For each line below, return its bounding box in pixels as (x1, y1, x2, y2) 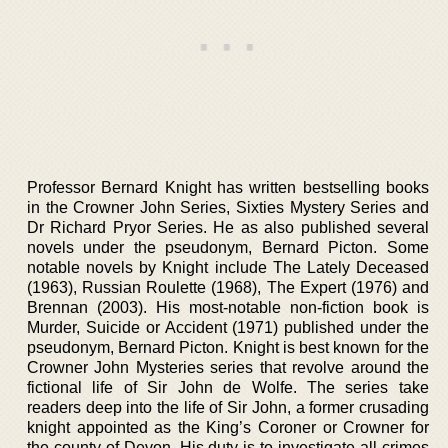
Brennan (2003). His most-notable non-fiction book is (27, 298, 429, 316)
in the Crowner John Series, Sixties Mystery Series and (27, 198, 429, 216)
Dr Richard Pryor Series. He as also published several (27, 218, 429, 236)
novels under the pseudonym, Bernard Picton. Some (27, 238, 429, 256)
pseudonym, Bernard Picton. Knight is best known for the (27, 338, 429, 356)
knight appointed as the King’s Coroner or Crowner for (27, 418, 429, 436)
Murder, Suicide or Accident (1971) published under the (27, 318, 429, 336)
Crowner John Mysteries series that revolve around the (27, 358, 429, 376)
